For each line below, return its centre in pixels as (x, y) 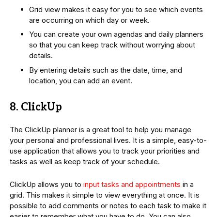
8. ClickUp (36, 107)
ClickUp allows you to (46, 184)
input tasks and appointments (132, 184)
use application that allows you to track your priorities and (105, 151)
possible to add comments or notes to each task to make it (108, 205)
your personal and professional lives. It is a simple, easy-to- (108, 140)
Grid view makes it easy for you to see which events (116, 9)
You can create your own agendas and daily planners (116, 34)
